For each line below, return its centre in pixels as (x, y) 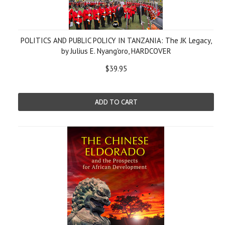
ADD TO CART (116, 102)
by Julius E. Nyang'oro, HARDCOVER (116, 51)
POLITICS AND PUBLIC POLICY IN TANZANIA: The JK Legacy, (116, 40)
